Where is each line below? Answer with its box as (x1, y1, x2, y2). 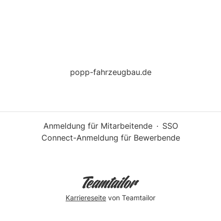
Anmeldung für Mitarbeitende (43, 121, 152, 131)
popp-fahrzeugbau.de (70, 67, 151, 77)
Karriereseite (66, 193, 106, 202)
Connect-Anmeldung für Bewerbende (41, 133, 180, 143)
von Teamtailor (106, 193, 155, 202)
